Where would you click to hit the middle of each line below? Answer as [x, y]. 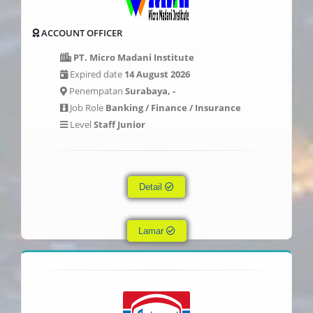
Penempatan [96, 91]
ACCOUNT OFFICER [81, 33]
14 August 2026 [157, 74]
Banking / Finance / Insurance [173, 108]
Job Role [87, 108]
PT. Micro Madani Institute [134, 57]
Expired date [96, 74]
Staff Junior [119, 124]
